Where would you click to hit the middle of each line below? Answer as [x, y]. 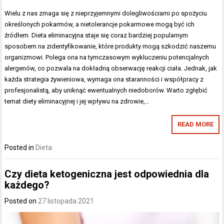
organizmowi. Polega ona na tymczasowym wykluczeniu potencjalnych [107, 57]
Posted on [21, 201]
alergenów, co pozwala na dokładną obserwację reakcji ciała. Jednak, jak [111, 68]
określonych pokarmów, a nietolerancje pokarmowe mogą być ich [100, 24]
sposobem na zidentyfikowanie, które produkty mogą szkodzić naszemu [110, 46]
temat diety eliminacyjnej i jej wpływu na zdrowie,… [77, 101]
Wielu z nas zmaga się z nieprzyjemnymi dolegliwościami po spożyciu [106, 13]
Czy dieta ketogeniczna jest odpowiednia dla [107, 174]
